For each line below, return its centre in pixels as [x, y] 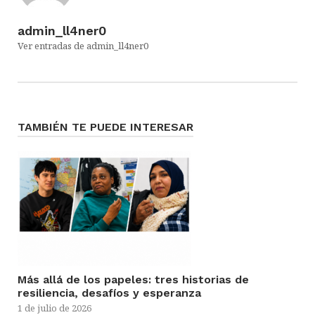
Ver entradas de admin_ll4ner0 [83, 46]
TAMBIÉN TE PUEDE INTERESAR [105, 127]
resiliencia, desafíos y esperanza [109, 293]
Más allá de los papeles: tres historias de [133, 280]
